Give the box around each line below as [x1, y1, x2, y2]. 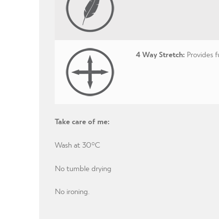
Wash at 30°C [54, 140, 100, 150]
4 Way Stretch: [135, 49, 185, 59]
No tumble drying [54, 163, 111, 173]
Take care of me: [54, 116, 109, 126]
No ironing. [54, 186, 89, 196]
